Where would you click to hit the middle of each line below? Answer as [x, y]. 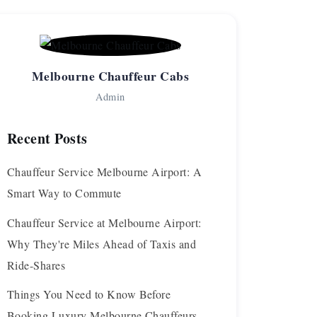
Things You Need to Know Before [89, 294]
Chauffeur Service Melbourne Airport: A [105, 172]
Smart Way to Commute [64, 193]
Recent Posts [47, 138]
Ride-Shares [36, 265]
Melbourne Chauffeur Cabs [110, 75]
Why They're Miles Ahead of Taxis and [102, 243]
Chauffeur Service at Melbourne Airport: [104, 222]
